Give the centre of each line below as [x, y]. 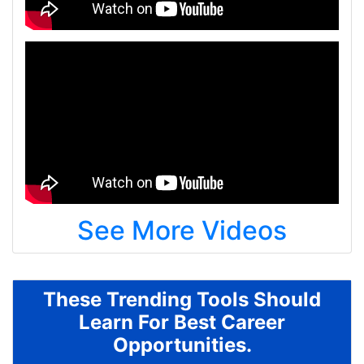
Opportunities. [182, 345]
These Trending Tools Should [182, 300]
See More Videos [182, 231]
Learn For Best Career [182, 323]
